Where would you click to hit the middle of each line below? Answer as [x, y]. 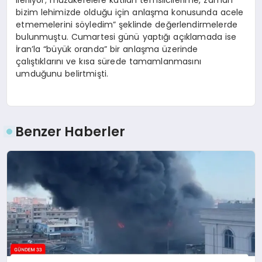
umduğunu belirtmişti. [62, 74]
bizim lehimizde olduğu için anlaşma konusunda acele [130, 13]
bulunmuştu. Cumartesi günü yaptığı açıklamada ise [126, 37]
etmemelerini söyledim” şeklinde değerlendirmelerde [127, 25]
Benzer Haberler [70, 132]
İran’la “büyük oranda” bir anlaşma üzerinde [107, 49]
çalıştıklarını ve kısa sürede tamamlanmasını [108, 62]
